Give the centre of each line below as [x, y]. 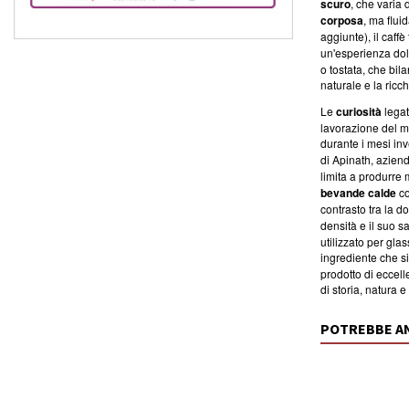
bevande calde [358, 193]
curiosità [359, 111]
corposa [342, 20]
